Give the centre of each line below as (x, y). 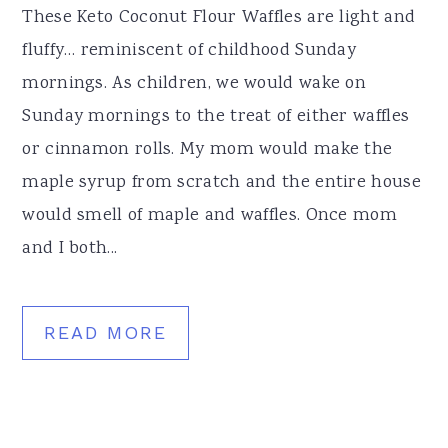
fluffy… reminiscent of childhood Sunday (189, 50)
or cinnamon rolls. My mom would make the (207, 149)
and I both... (70, 248)
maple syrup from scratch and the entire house (221, 182)
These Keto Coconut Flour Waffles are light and (219, 17)
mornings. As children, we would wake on (194, 83)
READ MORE (106, 332)
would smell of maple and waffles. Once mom (209, 215)
